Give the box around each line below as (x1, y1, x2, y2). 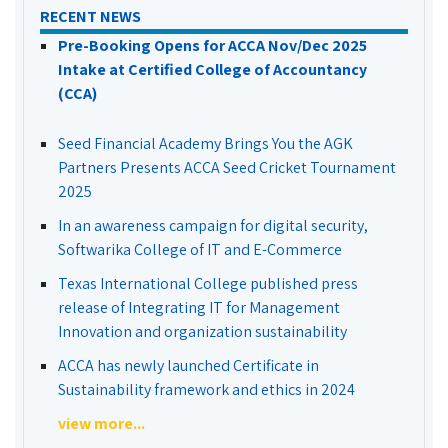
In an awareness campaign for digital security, (58, 215, 368, 236)
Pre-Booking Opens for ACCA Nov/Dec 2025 (58, 35, 367, 56)
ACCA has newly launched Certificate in (58, 355, 319, 376)
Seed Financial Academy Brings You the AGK (58, 133, 353, 154)
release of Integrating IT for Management (58, 297, 340, 318)
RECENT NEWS (40, 6, 141, 27)
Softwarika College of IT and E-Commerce (58, 239, 342, 260)
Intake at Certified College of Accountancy (58, 59, 367, 80)
